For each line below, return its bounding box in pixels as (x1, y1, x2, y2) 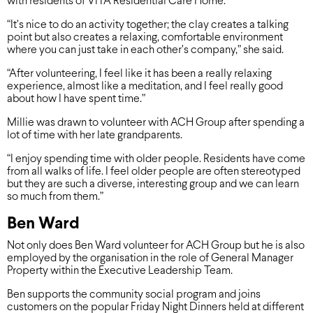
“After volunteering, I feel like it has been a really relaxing (7, 68, 272, 79)
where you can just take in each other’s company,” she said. (7, 45, 284, 55)
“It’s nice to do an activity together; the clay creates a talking (7, 20, 289, 30)
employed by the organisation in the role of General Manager (7, 253, 293, 263)
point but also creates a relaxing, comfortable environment (7, 32, 283, 43)
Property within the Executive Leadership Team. (7, 265, 233, 276)
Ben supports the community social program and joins (7, 289, 261, 300)
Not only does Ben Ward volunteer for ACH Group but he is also (7, 240, 305, 251)
